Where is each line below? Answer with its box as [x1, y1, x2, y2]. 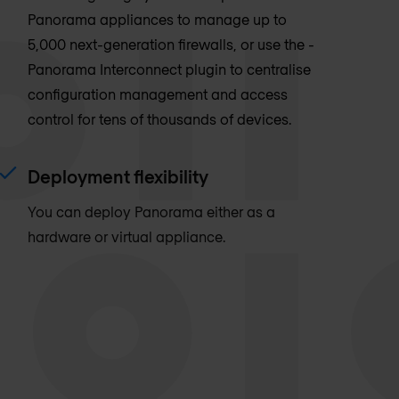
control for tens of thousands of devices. [27, 110, 291, 127]
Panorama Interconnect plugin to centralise [27, 60, 311, 77]
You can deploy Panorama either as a [27, 202, 275, 220]
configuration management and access [27, 85, 288, 102]
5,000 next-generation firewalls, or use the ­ [27, 35, 314, 53]
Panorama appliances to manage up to [27, 10, 287, 28]
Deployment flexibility [27, 165, 208, 187]
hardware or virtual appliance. [27, 227, 225, 245]
